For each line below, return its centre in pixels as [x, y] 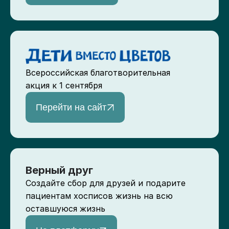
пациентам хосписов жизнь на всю [99, 196]
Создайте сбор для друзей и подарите [106, 183]
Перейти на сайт [71, 107]
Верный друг [59, 170]
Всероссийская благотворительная [98, 73]
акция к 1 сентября [64, 85]
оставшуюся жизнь [65, 209]
